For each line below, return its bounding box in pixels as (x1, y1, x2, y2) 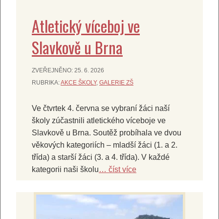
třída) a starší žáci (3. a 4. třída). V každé (32, 153, 170, 162)
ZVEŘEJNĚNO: (32, 67, 74, 74)
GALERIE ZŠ (99, 79, 133, 87)
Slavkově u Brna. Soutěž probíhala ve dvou (32, 129, 181, 137)
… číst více (99, 165, 136, 174)
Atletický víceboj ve (32, 14, 140, 38)
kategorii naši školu (32, 165, 99, 174)
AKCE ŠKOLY (61, 79, 96, 87)
